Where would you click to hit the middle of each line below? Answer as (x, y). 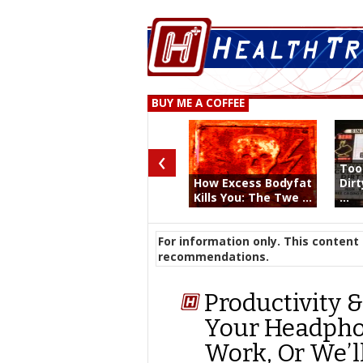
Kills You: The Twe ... (253, 197)
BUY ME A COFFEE (198, 103)
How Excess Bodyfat (253, 183)
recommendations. (214, 256)
